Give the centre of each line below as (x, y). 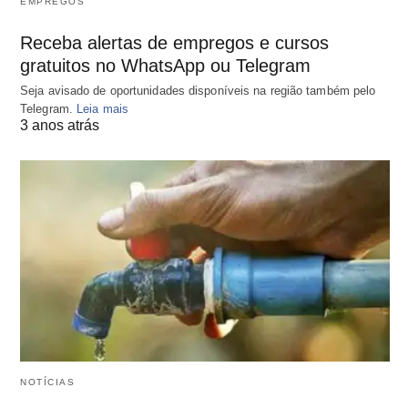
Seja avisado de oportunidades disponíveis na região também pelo (198, 91)
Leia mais (102, 109)
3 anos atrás (60, 126)
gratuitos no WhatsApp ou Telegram (165, 66)
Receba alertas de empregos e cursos (174, 43)
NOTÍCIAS (47, 382)
